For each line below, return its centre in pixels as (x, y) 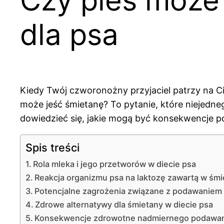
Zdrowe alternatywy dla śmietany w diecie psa (124, 205)
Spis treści (52, 148)
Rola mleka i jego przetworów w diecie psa (115, 164)
